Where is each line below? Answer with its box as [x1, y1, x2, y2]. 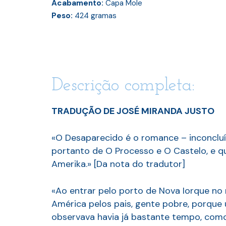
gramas [89, 10, 117, 21]
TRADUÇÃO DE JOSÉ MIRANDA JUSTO [51, 104, 214, 117]
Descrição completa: [51, 76, 195, 95]
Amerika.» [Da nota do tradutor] [51, 157, 185, 170]
